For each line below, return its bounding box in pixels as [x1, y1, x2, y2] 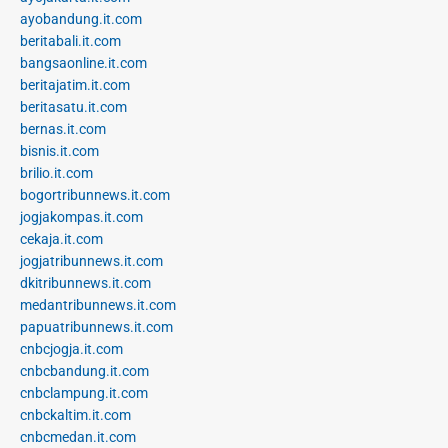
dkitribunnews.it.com [20, 275, 151, 292]
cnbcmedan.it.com [20, 429, 136, 446]
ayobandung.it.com [20, 11, 142, 28]
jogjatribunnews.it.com [20, 253, 163, 270]
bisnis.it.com [20, 143, 99, 160]
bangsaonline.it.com [20, 55, 147, 72]
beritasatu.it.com [20, 99, 127, 116]
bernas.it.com [20, 121, 106, 138]
